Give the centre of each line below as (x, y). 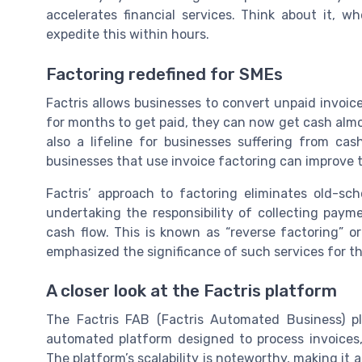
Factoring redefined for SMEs (164, 74)
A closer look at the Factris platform (192, 290)
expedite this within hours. (128, 35)
